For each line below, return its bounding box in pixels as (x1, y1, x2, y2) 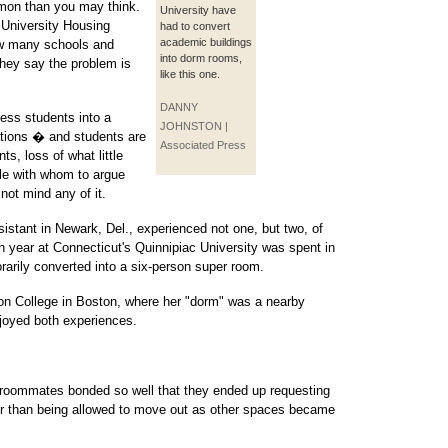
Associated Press (160, 139, 246, 151)
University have (160, 4, 236, 16)
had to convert (160, 20, 230, 32)
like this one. (160, 68, 220, 80)
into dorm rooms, (160, 52, 242, 64)
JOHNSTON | (160, 120, 228, 132)
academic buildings (160, 36, 252, 48)
